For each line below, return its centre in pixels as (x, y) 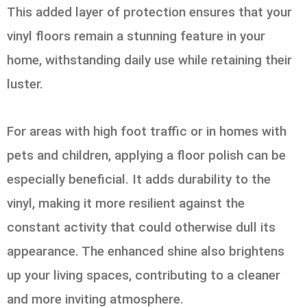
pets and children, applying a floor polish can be (146, 155)
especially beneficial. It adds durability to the (139, 179)
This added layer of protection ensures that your (149, 12)
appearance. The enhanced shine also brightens (146, 251)
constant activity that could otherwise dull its (141, 227)
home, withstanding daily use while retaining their (149, 60)
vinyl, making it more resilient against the (126, 203)
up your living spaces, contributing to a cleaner (144, 275)
